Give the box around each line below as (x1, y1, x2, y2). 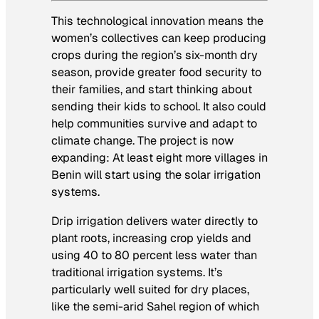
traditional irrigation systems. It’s (51, 264, 223, 280)
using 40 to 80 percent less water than (51, 247, 257, 263)
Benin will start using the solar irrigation (51, 167, 261, 183)
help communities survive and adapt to (51, 116, 257, 132)
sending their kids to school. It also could (51, 99, 266, 115)
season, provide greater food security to (51, 65, 261, 80)
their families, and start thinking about (51, 82, 252, 98)
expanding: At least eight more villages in (51, 150, 268, 166)
